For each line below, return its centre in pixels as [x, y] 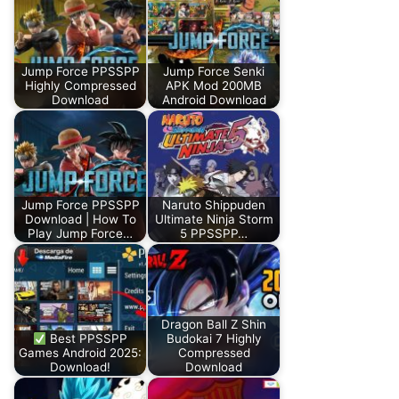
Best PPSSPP [87, 339]
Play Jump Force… [80, 234]
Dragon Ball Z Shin [214, 325]
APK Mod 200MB [214, 86]
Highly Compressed [80, 86]
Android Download [214, 100]
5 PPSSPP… [214, 234]
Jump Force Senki [214, 72]
